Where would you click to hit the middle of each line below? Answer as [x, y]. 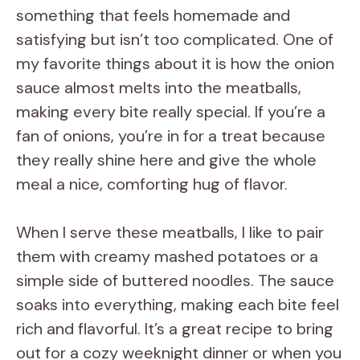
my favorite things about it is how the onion [175, 63]
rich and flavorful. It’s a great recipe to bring [175, 328]
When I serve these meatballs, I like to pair [170, 232]
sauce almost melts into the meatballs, [159, 87]
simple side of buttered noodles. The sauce [175, 280]
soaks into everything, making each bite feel [178, 304]
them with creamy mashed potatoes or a [167, 256]
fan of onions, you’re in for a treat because [171, 135]
